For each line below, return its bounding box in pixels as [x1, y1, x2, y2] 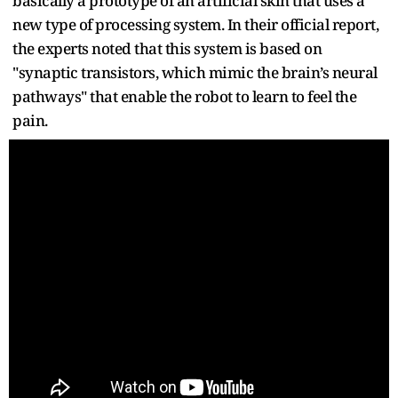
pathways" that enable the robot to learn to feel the [12, 85, 356, 107]
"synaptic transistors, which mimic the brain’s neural [12, 61, 378, 83]
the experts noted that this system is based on [12, 37, 322, 59]
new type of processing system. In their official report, [12, 13, 378, 35]
